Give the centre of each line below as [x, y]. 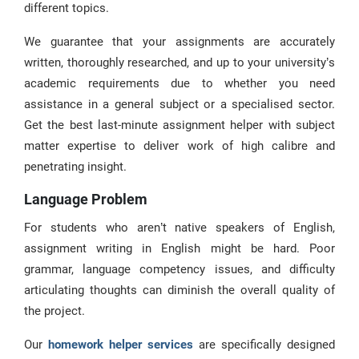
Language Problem [86, 199]
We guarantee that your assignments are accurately [179, 42]
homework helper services [121, 345]
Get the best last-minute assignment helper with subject [179, 125]
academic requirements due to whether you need [179, 83]
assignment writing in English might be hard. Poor [179, 248]
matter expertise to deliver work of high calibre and [179, 146]
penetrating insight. [75, 167]
